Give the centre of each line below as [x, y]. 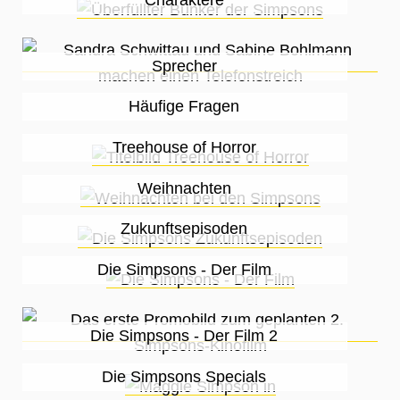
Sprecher [184, 66]
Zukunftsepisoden [184, 229]
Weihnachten [184, 188]
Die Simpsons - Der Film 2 [184, 336]
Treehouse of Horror [184, 147]
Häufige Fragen [184, 106]
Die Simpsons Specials [184, 377]
